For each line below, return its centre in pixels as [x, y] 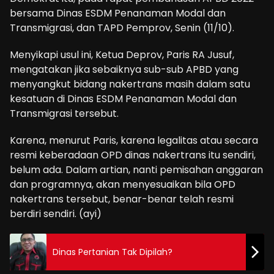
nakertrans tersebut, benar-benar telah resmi [122, 199]
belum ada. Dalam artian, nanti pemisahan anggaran [136, 170]
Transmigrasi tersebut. [64, 114]
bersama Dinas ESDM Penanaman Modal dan [118, 13]
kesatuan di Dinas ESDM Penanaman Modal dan [123, 99]
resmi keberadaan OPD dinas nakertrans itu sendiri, [133, 155]
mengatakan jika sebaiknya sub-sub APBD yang [124, 70]
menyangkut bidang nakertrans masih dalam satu [130, 84]
